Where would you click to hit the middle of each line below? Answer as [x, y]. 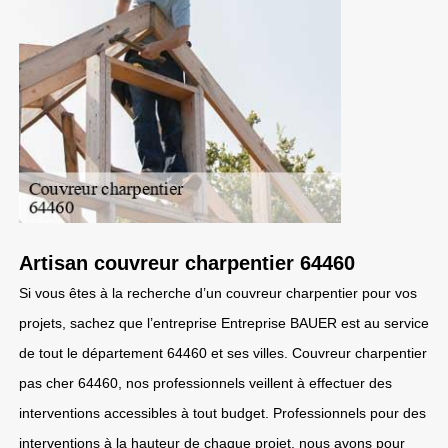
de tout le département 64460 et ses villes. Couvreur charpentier [223, 353]
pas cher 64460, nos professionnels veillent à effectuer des [205, 383]
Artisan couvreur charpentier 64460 [187, 263]
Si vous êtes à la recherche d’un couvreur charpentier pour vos [218, 293]
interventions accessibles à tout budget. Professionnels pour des [222, 413]
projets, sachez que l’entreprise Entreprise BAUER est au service [224, 323]
